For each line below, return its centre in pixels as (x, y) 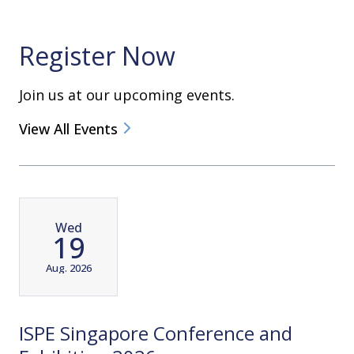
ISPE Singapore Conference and (156, 333)
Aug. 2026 (68, 267)
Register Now (97, 56)
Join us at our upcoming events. (129, 95)
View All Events (68, 129)
